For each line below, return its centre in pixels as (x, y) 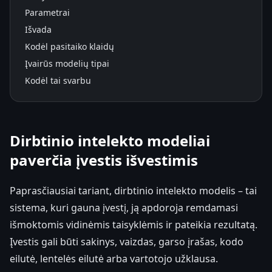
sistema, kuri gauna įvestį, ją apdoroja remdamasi (124, 207)
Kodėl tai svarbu (58, 80)
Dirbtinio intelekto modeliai (110, 140)
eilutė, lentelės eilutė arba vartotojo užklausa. (114, 258)
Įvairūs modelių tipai (67, 63)
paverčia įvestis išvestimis (104, 160)
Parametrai (47, 12)
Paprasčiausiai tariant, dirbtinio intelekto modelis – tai (133, 190)
